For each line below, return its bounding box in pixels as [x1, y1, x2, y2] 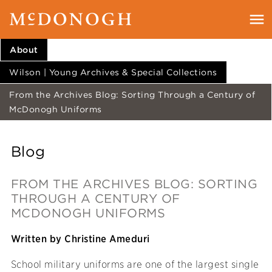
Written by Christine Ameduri [10, 233, 150, 245]
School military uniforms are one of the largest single [10, 259, 259, 271]
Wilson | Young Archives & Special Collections [9, 67, 217, 77]
